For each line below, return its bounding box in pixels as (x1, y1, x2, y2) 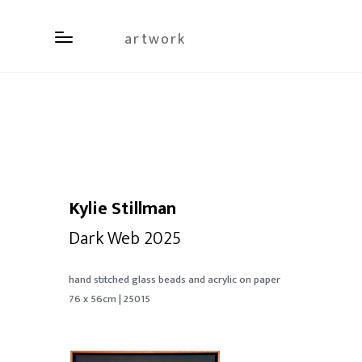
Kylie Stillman (68, 194, 176, 224)
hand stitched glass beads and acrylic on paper (68, 271, 280, 288)
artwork (124, 27, 186, 52)
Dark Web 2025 (68, 224, 181, 254)
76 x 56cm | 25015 (68, 290, 150, 308)
